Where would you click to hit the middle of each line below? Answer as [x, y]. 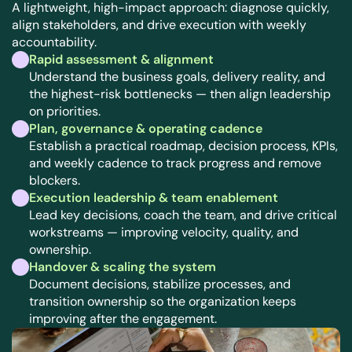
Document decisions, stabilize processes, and [160, 284]
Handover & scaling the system [123, 267]
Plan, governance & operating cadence [146, 128]
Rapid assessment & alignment [121, 59]
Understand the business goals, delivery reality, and [177, 77]
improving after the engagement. [123, 319]
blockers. [55, 180]
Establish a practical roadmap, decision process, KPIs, [183, 146]
